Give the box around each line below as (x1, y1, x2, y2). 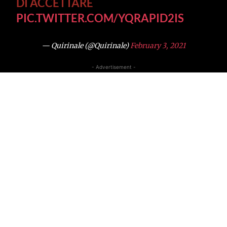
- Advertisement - (91, 64, 136, 70)
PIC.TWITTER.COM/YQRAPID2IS (16, 11, 184, 25)
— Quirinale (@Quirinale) (42, 41, 130, 50)
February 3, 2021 (130, 41, 185, 50)
